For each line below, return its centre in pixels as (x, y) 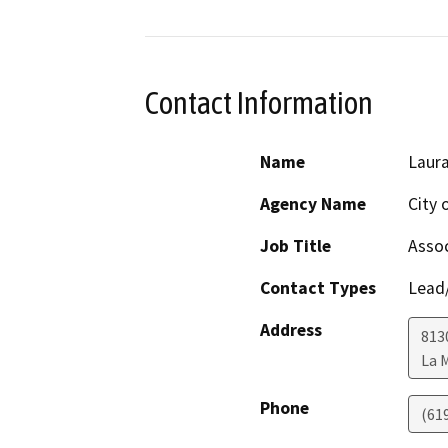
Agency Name (313, 203)
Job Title (295, 245)
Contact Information (259, 103)
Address (291, 329)
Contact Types (318, 287)
